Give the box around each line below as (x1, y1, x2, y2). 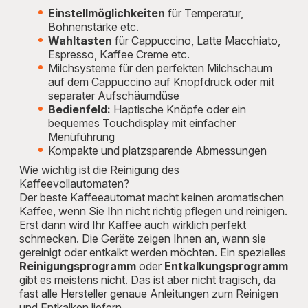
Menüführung (48, 130, 115, 144)
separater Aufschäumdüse (48, 89, 179, 102)
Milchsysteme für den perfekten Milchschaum (48, 61, 272, 75)
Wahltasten (48, 34, 112, 47)
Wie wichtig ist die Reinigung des (19, 163, 179, 177)
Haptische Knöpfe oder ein (111, 102, 246, 116)
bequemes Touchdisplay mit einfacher (48, 116, 236, 130)
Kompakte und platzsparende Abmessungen (48, 144, 267, 157)
